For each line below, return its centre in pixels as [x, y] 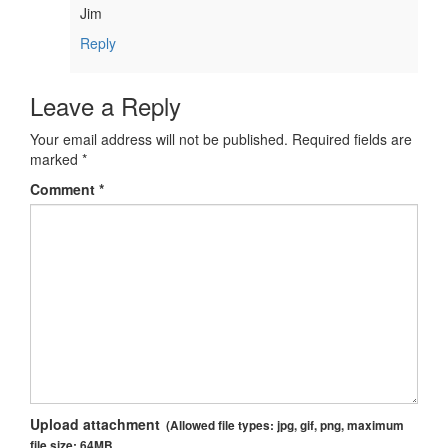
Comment [64, 188]
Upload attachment [95, 423]
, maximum [372, 425]
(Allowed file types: [218, 425]
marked [56, 158]
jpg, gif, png [309, 425]
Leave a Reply [105, 105]
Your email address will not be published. [159, 138]
